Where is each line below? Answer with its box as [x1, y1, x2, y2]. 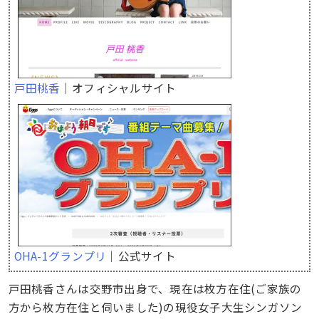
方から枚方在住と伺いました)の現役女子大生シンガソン [8, 299, 303, 315]
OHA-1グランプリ [14, 247, 107, 263]
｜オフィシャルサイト [60, 79, 177, 95]
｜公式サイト [106, 247, 176, 263]
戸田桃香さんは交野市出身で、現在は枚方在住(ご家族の [8, 281, 302, 297]
